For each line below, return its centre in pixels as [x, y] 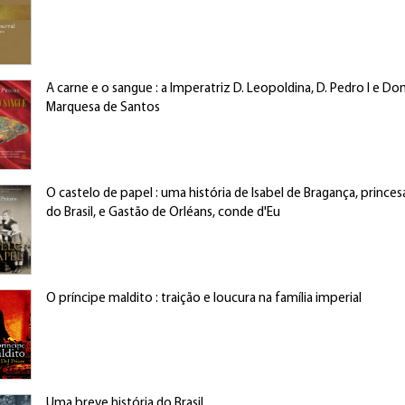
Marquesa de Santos [103, 108]
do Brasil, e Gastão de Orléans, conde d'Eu [163, 213]
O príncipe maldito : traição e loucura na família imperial [203, 299]
